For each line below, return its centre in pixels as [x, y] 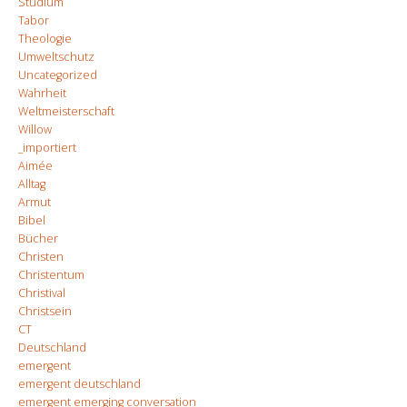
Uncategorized [58, 75]
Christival [42, 293]
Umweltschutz [56, 57]
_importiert [47, 148]
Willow [35, 129]
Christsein [45, 311]
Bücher [38, 238]
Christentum [51, 275]
